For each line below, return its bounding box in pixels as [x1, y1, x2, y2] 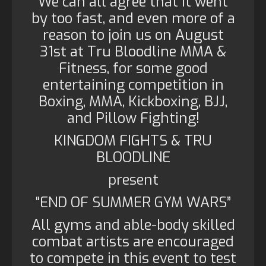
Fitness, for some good [58, 59, 208, 78]
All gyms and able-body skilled [31, 216, 235, 235]
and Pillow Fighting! [66, 109, 199, 128]
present [107, 170, 159, 189]
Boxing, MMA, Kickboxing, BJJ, [39, 92, 227, 111]
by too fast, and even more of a [31, 9, 235, 28]
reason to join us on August [42, 26, 224, 45]
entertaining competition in [42, 75, 224, 94]
